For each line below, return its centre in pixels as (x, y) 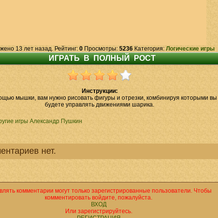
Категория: (149, 49)
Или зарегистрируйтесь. (99, 211)
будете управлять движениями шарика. (100, 105)
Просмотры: (101, 49)
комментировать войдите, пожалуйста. (99, 198)
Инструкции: (100, 91)
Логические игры (190, 49)
